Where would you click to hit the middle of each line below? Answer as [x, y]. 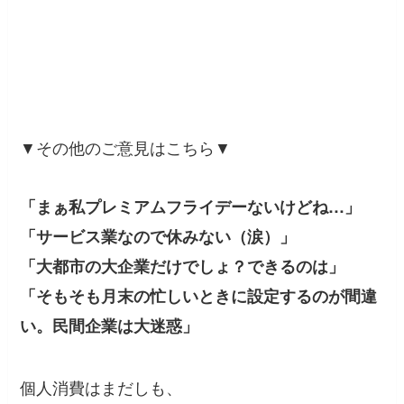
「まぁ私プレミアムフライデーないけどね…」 [191, 206]
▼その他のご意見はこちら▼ [126, 147]
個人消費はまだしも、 [101, 386]
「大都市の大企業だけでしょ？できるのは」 [183, 266]
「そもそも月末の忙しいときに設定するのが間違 [199, 295]
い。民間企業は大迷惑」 [110, 325]
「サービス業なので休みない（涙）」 [158, 236]
